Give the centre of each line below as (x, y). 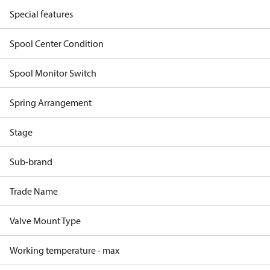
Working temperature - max (64, 250)
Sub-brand (31, 162)
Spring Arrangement (51, 102)
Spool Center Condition (57, 43)
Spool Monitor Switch (53, 73)
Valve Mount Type (45, 221)
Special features (41, 14)
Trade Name (34, 191)
